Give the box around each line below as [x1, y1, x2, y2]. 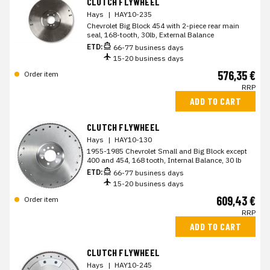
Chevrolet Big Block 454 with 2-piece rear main [87, 21, 239, 30]
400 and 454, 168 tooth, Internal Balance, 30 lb [87, 155, 242, 165]
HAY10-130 [115, 135, 152, 144]
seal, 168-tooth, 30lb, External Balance [87, 30, 214, 39]
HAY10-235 [115, 10, 152, 19]
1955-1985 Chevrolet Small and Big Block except [87, 146, 247, 155]
